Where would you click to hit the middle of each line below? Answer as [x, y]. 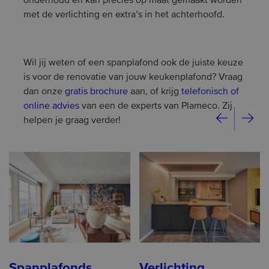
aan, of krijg [155, 92]
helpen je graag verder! [73, 121]
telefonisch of [210, 92]
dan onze [44, 92]
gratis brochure [96, 92]
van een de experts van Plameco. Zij [156, 106]
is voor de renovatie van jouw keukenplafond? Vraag [133, 77]
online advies [51, 106]
